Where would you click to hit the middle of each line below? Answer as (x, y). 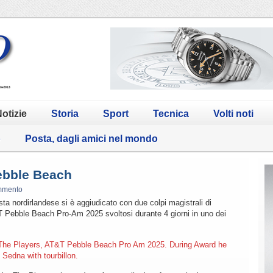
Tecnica (171, 113)
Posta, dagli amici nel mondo (91, 138)
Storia (65, 113)
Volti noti (233, 113)
